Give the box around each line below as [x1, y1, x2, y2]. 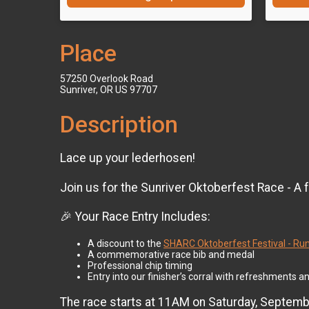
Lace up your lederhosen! [60, 150, 195, 165]
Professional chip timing [88, 259, 192, 271]
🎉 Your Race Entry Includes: [60, 210, 210, 224]
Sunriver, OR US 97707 [60, 84, 157, 96]
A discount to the [88, 237, 163, 249]
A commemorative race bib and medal [88, 248, 255, 260]
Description [60, 111, 178, 139]
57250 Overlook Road [60, 73, 153, 85]
